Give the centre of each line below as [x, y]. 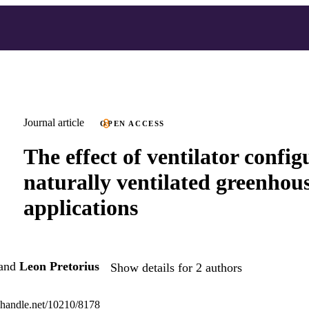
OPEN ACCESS [133, 123]
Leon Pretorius [59, 267]
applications [81, 207]
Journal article [54, 122]
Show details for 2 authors [176, 267]
